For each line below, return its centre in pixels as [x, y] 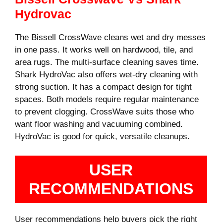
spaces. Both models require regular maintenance [107, 100]
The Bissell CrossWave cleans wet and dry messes [110, 38]
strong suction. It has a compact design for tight [103, 87]
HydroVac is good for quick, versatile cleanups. [102, 137]
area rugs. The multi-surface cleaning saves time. [107, 62]
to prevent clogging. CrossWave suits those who [104, 112]
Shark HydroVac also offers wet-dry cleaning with [106, 75]
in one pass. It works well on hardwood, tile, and [104, 50]
